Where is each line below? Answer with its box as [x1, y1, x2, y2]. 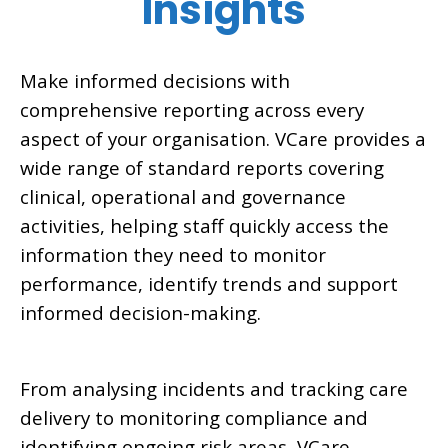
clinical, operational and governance [20, 183, 346, 209]
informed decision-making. [20, 299, 261, 325]
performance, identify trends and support [20, 270, 398, 296]
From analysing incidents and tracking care [20, 375, 408, 401]
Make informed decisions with [20, 67, 290, 93]
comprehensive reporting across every [20, 96, 364, 122]
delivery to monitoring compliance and [20, 404, 368, 430]
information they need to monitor [20, 241, 326, 267]
